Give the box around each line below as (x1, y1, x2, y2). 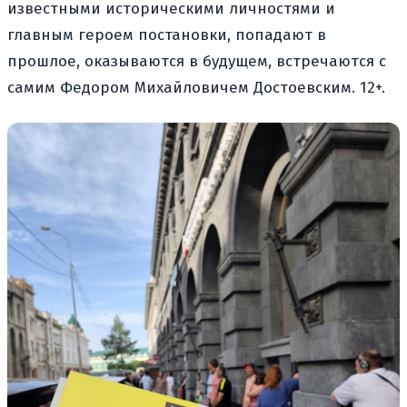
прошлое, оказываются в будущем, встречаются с (7, 51, 386, 71)
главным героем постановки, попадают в (7, 25, 326, 45)
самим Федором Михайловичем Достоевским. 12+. (7, 77, 385, 97)
